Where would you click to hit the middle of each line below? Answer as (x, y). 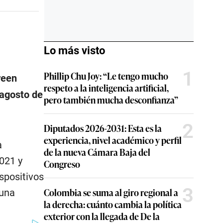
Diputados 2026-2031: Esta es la (103, 128)
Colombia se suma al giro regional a (111, 192)
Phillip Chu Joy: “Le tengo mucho (106, 76)
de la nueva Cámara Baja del (97, 152)
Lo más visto (74, 51)
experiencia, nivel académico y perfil (113, 140)
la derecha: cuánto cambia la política (113, 204)
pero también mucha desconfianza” (111, 100)
